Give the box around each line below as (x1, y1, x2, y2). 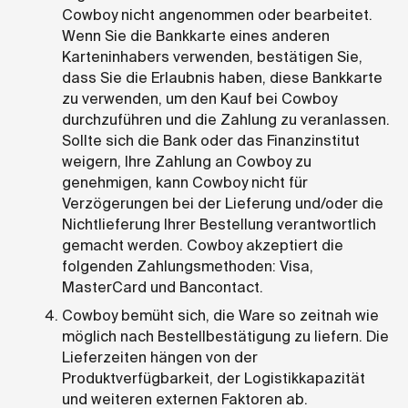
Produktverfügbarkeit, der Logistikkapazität (62, 368, 365, 388)
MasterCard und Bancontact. (62, 277, 263, 297)
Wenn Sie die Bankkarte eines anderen (62, 25, 330, 46)
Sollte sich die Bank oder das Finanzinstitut (62, 130, 360, 150)
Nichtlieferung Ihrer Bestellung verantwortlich (62, 214, 376, 234)
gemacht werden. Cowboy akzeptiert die (62, 235, 343, 255)
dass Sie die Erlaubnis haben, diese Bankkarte (62, 67, 382, 87)
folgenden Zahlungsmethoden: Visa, (62, 256, 313, 276)
